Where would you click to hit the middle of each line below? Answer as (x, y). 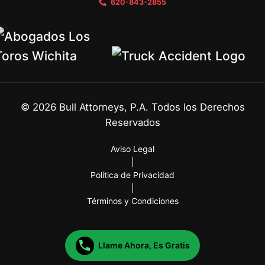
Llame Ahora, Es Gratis (144, 245)
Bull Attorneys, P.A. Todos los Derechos (152, 107)
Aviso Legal (132, 149)
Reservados (132, 122)
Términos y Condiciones (132, 201)
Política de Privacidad (132, 175)
